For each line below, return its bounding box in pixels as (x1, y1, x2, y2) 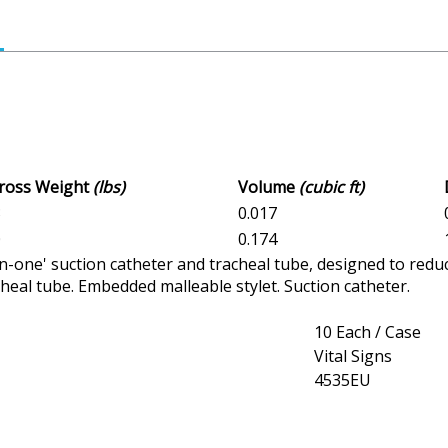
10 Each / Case (314, 321, 421, 344)
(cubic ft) (299, 176, 364, 199)
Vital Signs (314, 345, 392, 368)
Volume (238, 176, 299, 199)
